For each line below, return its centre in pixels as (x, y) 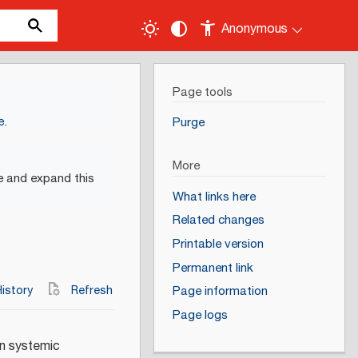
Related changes (218, 221)
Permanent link (213, 268)
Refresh (92, 291)
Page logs (200, 315)
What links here (214, 197)
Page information (220, 292)
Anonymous (255, 29)
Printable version (218, 245)
